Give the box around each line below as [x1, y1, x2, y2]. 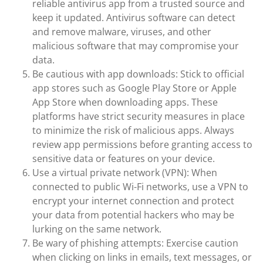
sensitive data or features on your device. [32, 152, 215, 165]
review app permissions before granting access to [32, 138, 252, 151]
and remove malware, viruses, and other [32, 25, 211, 38]
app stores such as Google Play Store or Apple [32, 82, 237, 95]
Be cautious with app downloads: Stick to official [32, 68, 244, 80]
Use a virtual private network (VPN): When [32, 166, 217, 179]
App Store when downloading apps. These [32, 96, 218, 109]
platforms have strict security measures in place [32, 110, 245, 123]
